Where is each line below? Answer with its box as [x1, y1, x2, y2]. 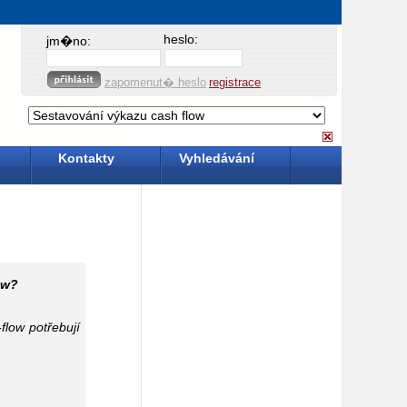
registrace [209, 75, 261, 89]
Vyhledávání [178, 151, 254, 165]
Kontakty [58, 151, 114, 165]
